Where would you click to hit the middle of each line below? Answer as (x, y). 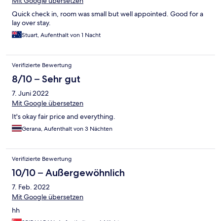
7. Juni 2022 (30, 93)
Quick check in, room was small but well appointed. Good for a (108, 14)
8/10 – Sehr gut (46, 79)
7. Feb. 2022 (31, 187)
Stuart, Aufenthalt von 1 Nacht (61, 35)
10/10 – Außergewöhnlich (68, 173)
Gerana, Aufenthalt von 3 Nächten (67, 129)
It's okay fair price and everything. (64, 117)
